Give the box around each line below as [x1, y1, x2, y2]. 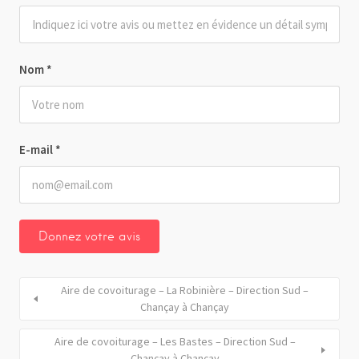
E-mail [19, 141, 55, 157]
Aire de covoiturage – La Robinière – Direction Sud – [60, 282, 309, 297]
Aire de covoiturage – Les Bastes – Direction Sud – [54, 333, 296, 349]
